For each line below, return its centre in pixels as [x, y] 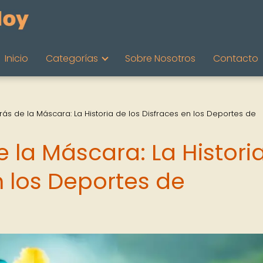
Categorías [72, 58]
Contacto [236, 58]
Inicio [16, 58]
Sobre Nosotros [160, 58]
